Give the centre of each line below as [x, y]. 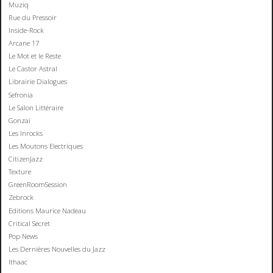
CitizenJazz [26, 159]
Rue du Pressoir [33, 17]
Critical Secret [30, 223]
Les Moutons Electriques [46, 146]
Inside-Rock [27, 30]
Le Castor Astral [33, 69]
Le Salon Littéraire [36, 107]
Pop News [23, 236]
